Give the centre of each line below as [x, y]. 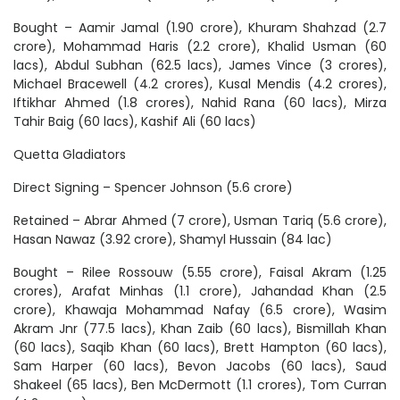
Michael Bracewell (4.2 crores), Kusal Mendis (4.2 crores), [200, 84]
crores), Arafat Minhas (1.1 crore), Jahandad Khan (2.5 [200, 292]
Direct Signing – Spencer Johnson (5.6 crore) [153, 188]
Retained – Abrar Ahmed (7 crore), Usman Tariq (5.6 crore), [200, 221]
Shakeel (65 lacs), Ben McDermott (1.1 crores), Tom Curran [200, 385]
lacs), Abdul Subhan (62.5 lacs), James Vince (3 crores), [200, 66]
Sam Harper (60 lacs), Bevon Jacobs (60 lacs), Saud [200, 367]
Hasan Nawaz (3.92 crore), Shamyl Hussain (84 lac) [173, 240]
